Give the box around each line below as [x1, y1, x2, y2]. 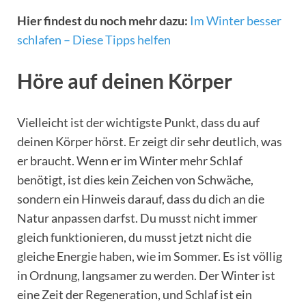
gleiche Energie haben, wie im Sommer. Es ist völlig [17, 248, 282, 264]
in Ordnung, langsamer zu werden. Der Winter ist [17, 267, 275, 283]
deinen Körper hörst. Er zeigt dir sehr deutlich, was [17, 133, 282, 149]
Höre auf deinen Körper [17, 68, 232, 93]
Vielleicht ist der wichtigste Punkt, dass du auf [17, 114, 260, 130]
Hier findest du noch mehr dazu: [17, 12, 188, 28]
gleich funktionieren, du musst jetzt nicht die [17, 229, 251, 245]
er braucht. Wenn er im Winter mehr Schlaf [17, 152, 242, 168]
